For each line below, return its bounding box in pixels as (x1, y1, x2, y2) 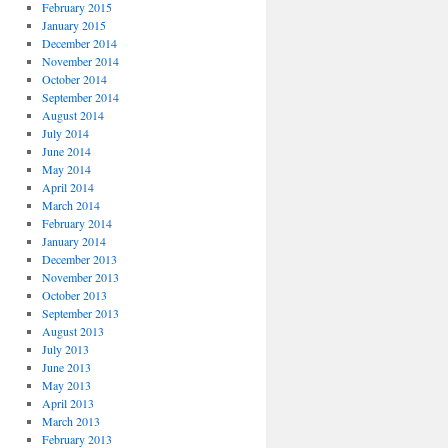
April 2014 (41, 179, 94, 195)
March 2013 (41, 413, 100, 429)
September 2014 (41, 89, 119, 105)
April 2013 (41, 395, 94, 411)
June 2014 (41, 143, 91, 159)
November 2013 (41, 269, 119, 285)
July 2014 (41, 125, 89, 141)
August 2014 (41, 107, 104, 123)
